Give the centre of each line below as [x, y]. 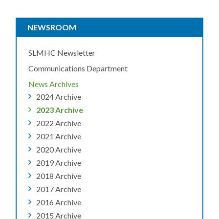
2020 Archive [59, 150]
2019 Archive [59, 163]
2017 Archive [59, 189]
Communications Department [78, 68]
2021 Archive [59, 136]
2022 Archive [59, 123]
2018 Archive [59, 176]
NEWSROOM [52, 27]
